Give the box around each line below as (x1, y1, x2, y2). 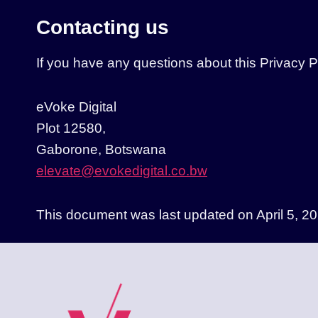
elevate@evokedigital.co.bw (36, 163, 207, 178)
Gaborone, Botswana (36, 141, 166, 157)
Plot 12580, (36, 120, 106, 136)
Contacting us (36, 16, 169, 38)
